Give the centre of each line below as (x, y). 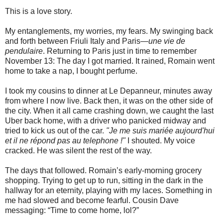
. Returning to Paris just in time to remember (120, 51)
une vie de (167, 41)
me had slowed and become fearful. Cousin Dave (92, 200)
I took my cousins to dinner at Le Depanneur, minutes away (109, 91)
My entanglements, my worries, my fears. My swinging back (109, 31)
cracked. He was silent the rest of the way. (78, 150)
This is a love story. (39, 11)
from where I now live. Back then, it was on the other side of (109, 101)
